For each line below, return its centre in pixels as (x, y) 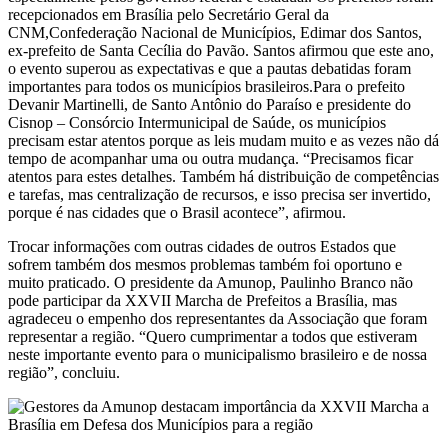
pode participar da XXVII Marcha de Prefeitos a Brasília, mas (202, 300)
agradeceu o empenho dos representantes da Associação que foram (217, 318)
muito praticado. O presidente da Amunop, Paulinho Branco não (210, 282)
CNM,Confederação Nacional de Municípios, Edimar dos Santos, (215, 32)
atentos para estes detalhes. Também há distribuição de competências (223, 176)
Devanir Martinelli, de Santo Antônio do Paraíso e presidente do (209, 104)
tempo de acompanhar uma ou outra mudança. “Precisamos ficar (210, 158)
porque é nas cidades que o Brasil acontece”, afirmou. (177, 212)
